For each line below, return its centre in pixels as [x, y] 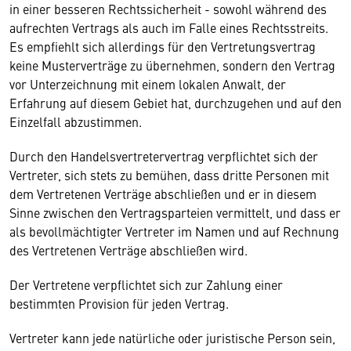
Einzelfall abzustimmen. [76, 121]
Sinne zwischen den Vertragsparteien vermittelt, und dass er [175, 212]
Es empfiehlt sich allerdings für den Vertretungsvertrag [163, 46]
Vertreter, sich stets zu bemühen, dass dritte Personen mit [169, 174]
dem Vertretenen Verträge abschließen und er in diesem [163, 193]
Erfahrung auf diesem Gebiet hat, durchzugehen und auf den [175, 102]
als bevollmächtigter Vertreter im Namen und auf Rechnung [174, 231]
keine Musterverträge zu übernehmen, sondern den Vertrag [172, 65]
